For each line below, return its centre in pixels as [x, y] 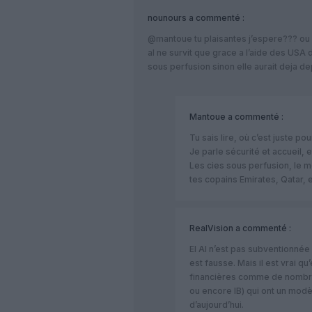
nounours [167, 17]
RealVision [211, 228]
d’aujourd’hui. [217, 304]
